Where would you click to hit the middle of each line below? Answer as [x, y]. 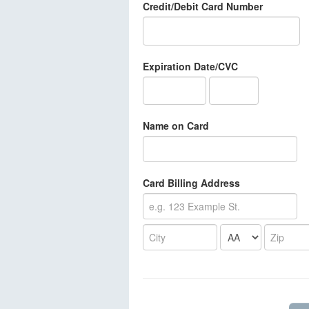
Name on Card [176, 126]
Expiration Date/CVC [190, 67]
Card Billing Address [191, 183]
